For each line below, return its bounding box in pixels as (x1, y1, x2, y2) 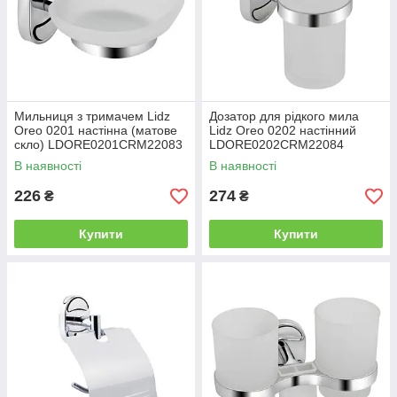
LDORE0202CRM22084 (209, 137, 344, 152)
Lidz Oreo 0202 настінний (209, 123, 356, 138)
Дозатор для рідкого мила (209, 109, 359, 124)
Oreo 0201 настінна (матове (14, 123, 177, 138)
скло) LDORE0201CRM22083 (14, 137, 183, 152)
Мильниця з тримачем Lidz (14, 109, 170, 124)
